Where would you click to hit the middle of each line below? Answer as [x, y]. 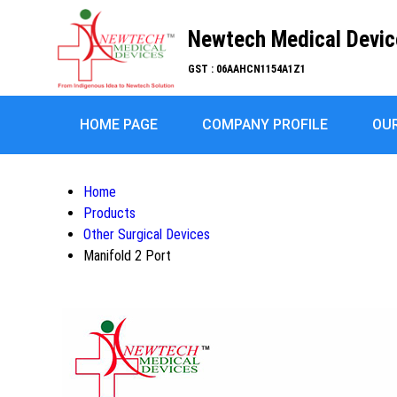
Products [109, 213]
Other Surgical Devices [147, 234]
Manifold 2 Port [127, 256]
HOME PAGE [119, 125]
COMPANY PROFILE [265, 125]
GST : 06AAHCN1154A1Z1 [247, 69]
